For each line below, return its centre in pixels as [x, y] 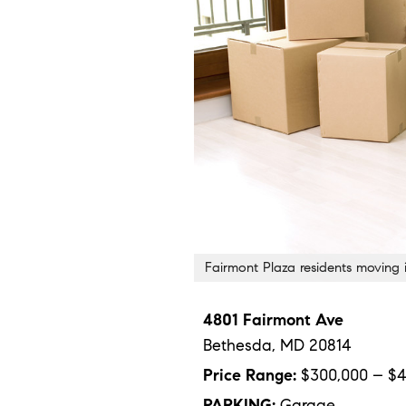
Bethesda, [242, 346]
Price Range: [250, 376]
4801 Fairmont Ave [273, 320]
